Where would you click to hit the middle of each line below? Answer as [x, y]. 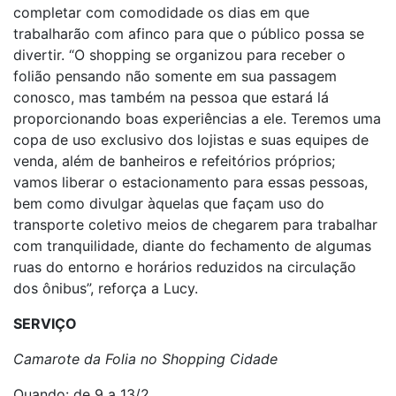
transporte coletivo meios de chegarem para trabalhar [195, 225]
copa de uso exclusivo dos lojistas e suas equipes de [191, 140]
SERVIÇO [45, 324]
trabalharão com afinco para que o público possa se [189, 34]
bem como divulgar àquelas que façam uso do [169, 203]
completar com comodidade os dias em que [161, 12]
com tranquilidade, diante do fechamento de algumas [192, 246]
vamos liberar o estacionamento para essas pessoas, [190, 182]
